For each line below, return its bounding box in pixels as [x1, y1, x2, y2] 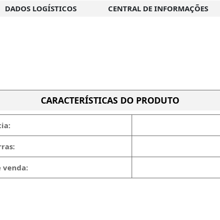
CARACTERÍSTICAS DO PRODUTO [41, 94, 179, 106]
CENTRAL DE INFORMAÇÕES [108, 3, 208, 13]
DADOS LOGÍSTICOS [5, 3, 77, 13]
